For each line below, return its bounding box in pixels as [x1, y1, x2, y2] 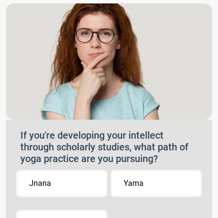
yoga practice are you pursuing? [20, 152, 158, 164]
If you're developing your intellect [20, 129, 163, 141]
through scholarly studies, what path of [20, 141, 188, 153]
